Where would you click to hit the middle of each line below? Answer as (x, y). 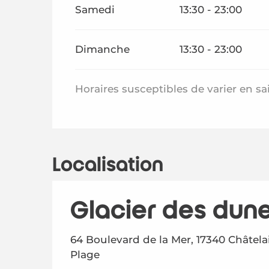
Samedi (95, 10)
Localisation (108, 165)
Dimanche (103, 49)
